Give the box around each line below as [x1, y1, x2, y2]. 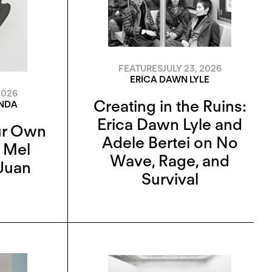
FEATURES [118, 63, 163, 75]
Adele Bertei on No [101, 133, 238, 152]
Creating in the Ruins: [93, 97, 246, 116]
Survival [141, 169, 199, 189]
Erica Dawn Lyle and [97, 115, 242, 134]
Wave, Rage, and [110, 151, 229, 171]
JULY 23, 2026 [162, 63, 222, 75]
